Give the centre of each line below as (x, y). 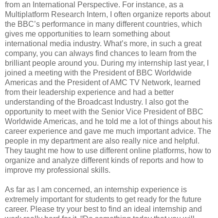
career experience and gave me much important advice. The (108, 131)
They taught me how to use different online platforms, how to (108, 151)
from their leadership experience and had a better (89, 92)
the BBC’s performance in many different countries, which (103, 24)
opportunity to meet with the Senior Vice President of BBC (104, 112)
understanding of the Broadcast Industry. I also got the (97, 102)
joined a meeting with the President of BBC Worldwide (98, 73)
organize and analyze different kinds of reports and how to (104, 161)
